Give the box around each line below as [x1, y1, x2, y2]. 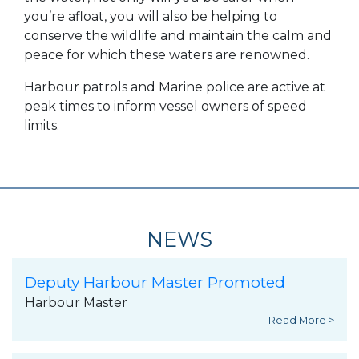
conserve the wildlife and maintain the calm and [24, 28, 332, 44]
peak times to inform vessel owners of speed [24, 99, 307, 115]
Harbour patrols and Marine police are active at [24, 79, 325, 95]
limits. [24, 118, 59, 134]
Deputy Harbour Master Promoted [25, 272, 285, 292]
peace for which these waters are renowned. [24, 47, 309, 63]
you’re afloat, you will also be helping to [24, 9, 277, 25]
